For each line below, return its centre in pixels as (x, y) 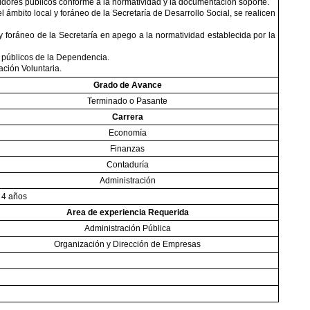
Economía (127, 133)
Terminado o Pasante (127, 101)
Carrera (127, 117)
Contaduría (127, 165)
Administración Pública (127, 228)
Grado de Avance (127, 85)
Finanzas (127, 149)
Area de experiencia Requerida (127, 212)
